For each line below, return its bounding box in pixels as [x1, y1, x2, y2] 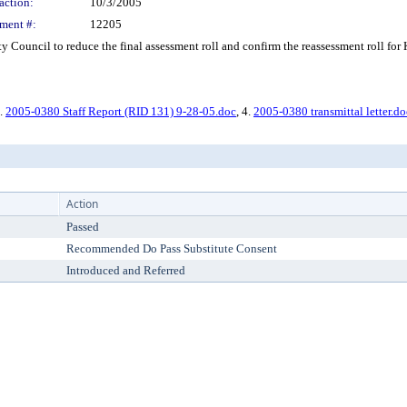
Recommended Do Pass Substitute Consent [66, 242, 277, 255]
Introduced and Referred [66, 263, 185, 277]
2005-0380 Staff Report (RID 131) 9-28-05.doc [5, 104, 236, 118]
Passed [66, 220, 99, 233]
